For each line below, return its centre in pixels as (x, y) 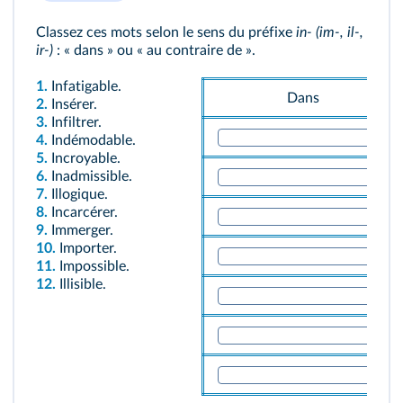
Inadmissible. (92, 176)
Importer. (88, 248)
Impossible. (94, 266)
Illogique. (80, 194)
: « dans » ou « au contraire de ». (156, 50)
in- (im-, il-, (330, 32)
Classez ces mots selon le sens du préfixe (166, 32)
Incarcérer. (85, 212)
